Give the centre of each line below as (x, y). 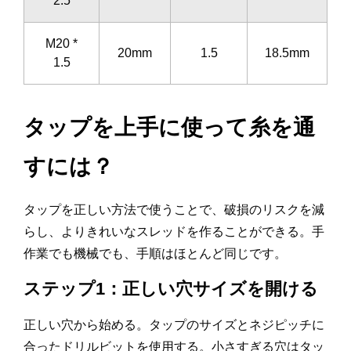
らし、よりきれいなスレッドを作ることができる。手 (174, 231)
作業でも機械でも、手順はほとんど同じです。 (155, 253)
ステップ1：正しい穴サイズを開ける (171, 288)
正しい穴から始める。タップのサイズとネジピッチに (174, 324)
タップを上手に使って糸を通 (169, 127)
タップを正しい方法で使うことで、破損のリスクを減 (174, 209)
